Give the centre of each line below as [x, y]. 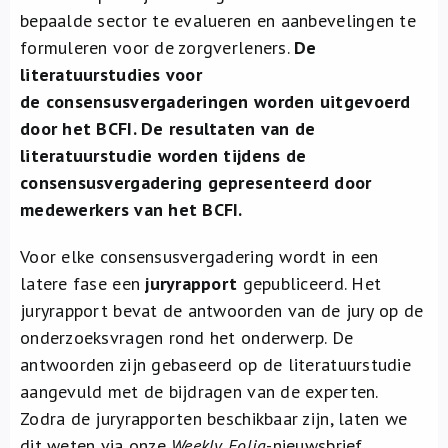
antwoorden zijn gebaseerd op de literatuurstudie [215, 364]
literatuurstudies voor [111, 74]
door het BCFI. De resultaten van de [168, 128]
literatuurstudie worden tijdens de [163, 155]
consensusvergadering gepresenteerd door [196, 182]
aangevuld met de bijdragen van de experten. [199, 391]
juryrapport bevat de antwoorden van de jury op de [222, 310]
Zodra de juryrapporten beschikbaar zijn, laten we [214, 418]
